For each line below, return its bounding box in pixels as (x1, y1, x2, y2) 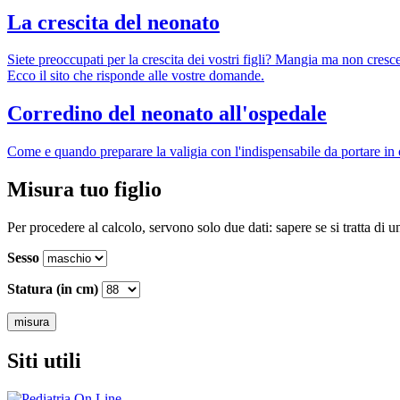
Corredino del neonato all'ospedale (7, 102, 327, 126)
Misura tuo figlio (7, 178, 162, 202)
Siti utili (7, 348, 81, 372)
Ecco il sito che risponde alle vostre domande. (7, 68, 264, 84)
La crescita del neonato (7, 10, 220, 34)
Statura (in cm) (7, 281, 98, 297)
